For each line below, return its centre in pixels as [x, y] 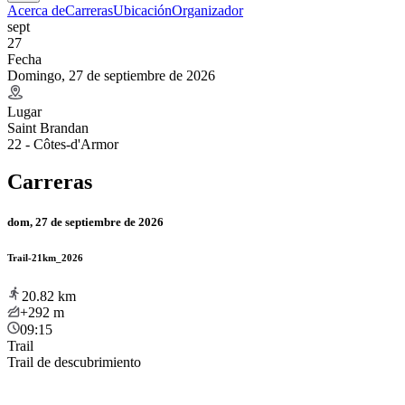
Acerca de [36, 10]
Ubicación [142, 10]
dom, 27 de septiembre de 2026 [85, 221]
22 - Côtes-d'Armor [63, 144]
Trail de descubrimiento [74, 362]
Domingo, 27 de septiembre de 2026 [111, 75]
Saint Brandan [48, 127]
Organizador [207, 10]
